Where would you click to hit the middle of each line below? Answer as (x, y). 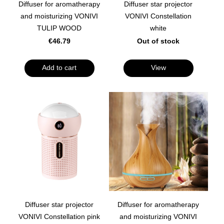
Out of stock (158, 41)
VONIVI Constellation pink (59, 216)
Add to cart (59, 68)
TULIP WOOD (59, 28)
